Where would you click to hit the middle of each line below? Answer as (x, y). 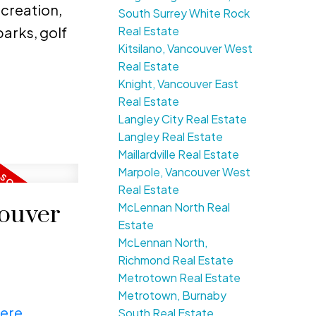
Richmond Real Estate (176, 260)
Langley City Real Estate (183, 119)
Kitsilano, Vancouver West (186, 49)
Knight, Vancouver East (178, 84)
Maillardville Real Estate (179, 154)
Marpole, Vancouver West (184, 172)
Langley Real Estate (171, 137)
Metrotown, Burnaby (172, 296)
